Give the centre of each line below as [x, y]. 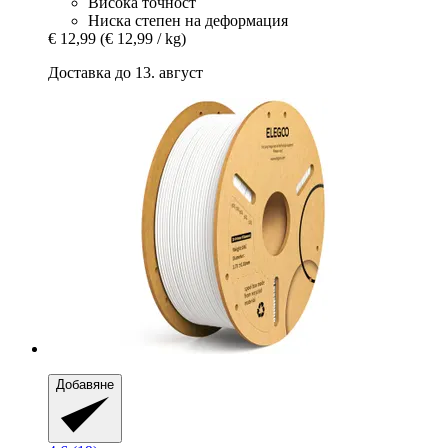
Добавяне [85, 384]
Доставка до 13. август [125, 72]
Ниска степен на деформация [188, 20]
